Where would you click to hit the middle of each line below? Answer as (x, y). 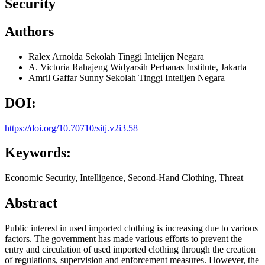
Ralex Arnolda (57, 56)
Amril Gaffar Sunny (67, 77)
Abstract (31, 203)
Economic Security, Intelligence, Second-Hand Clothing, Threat (124, 178)
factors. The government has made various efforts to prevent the (123, 239)
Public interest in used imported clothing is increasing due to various (131, 228)
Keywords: (38, 153)
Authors (29, 31)
